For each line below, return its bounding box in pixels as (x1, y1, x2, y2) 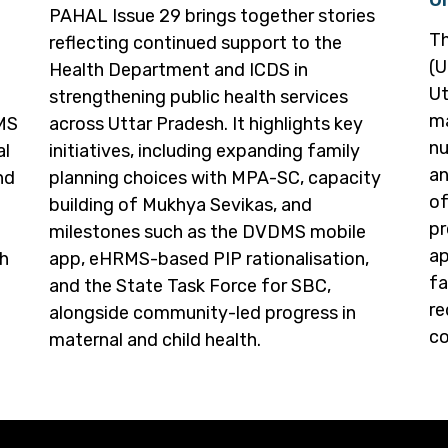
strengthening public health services (49, 86, 348, 109)
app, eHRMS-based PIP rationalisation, (49, 248, 369, 271)
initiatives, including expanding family (49, 140, 360, 163)
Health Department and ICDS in (49, 59, 308, 82)
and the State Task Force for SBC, (49, 275, 331, 298)
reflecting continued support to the (49, 32, 342, 55)
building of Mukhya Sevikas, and (49, 194, 312, 217)
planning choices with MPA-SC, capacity (49, 167, 381, 190)
